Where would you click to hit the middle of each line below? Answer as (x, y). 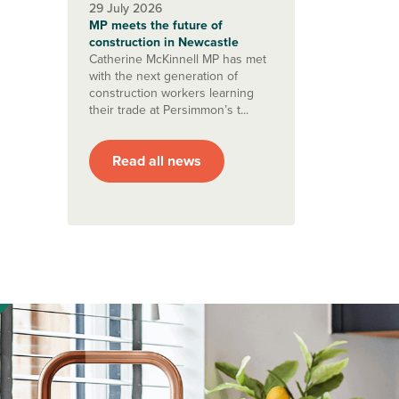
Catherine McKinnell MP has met (178, 59)
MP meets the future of (156, 25)
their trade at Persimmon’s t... (169, 110)
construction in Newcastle (164, 42)
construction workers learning (171, 93)
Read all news (157, 161)
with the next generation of (163, 76)
